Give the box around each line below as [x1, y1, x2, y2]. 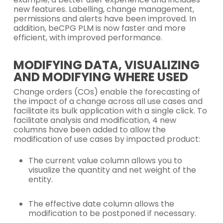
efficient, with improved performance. [13, 32, 162, 43]
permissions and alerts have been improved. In [13, 13, 196, 24]
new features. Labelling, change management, [13, 3, 194, 15]
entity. [28, 174, 53, 185]
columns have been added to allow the [13, 124, 166, 135]
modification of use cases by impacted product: [13, 133, 200, 145]
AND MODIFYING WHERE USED [13, 69, 188, 85]
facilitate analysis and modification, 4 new [13, 114, 176, 126]
